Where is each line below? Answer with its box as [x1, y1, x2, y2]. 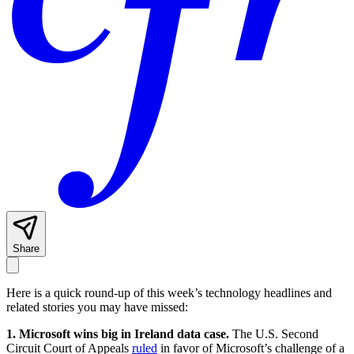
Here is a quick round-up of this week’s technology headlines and [6, 286, 332, 300]
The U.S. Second [232, 327, 318, 341]
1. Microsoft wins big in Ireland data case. [6, 327, 232, 341]
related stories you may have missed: [6, 300, 188, 314]
